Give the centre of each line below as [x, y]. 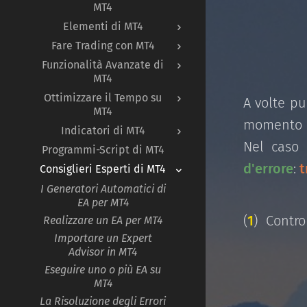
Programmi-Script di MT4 [103, 149]
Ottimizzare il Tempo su [103, 97]
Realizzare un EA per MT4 [103, 220]
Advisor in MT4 [103, 251]
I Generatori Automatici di [103, 188]
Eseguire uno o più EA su [103, 269]
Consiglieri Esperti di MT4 [103, 169]
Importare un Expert [103, 238]
